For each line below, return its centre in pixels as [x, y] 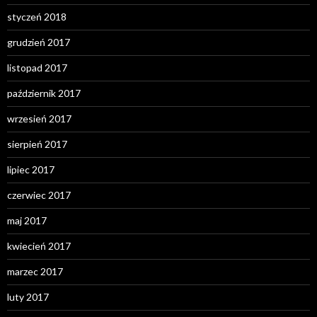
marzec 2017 [35, 272]
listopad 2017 [37, 68]
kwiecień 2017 [39, 246]
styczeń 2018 [37, 17]
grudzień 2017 [39, 42]
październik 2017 [44, 93]
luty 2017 [28, 297]
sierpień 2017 [37, 144]
